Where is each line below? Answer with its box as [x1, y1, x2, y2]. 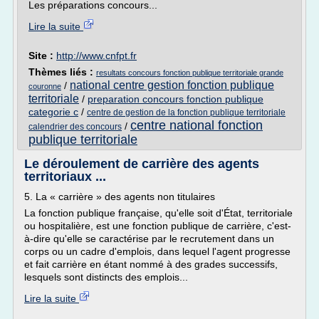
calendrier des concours [28, 122, 122, 132]
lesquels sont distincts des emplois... [24, 271, 188, 283]
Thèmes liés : [28, 66, 96, 78]
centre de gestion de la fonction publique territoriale [87, 108, 286, 117]
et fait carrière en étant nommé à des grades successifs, [24, 258, 278, 270]
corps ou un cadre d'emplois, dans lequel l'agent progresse [24, 246, 291, 257]
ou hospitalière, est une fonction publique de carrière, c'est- [24, 220, 291, 231]
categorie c [28, 106, 78, 117]
